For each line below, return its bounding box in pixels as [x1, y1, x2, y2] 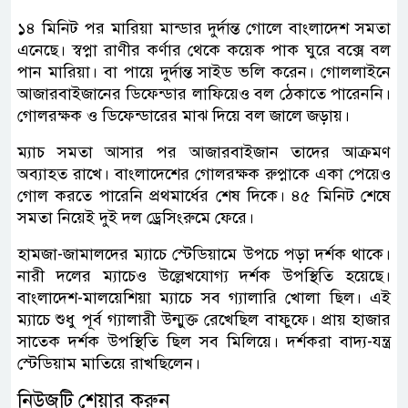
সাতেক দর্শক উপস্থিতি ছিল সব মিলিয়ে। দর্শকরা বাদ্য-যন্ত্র [17, 331, 391, 352]
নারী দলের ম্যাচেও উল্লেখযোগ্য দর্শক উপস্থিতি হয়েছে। [17, 265, 391, 286]
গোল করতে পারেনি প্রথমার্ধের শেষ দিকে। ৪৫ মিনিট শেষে [17, 185, 391, 206]
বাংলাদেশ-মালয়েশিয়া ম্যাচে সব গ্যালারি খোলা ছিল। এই [17, 287, 391, 308]
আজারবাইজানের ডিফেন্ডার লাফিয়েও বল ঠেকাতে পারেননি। [17, 83, 391, 104]
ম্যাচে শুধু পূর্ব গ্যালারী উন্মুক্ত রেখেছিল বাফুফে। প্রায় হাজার [17, 309, 391, 330]
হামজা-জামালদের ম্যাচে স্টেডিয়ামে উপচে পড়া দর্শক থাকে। [17, 243, 391, 264]
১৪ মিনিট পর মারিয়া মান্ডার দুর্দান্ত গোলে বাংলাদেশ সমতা [17, 17, 391, 38]
